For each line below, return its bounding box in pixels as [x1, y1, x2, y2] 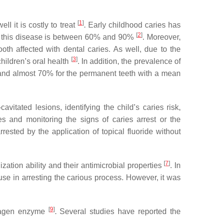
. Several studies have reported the [54, 207, 181, 216]
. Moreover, [142, 33, 181, 41]
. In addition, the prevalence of [77, 57, 181, 65]
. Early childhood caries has [83, 21, 181, 29]
